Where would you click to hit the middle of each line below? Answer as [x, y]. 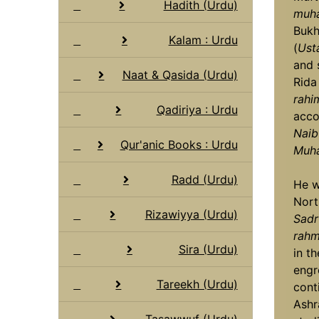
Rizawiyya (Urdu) [191, 214]
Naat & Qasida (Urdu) [180, 74]
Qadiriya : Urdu [197, 109]
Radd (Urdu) [204, 179]
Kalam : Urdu [203, 40]
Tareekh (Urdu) [197, 284]
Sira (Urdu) [208, 249]
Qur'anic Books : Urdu [179, 144]
